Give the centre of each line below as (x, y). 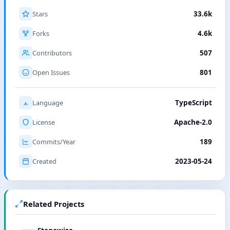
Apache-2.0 (193, 122)
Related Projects (54, 204)
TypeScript (194, 103)
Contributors (52, 53)
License (44, 122)
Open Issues (51, 73)
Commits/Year (54, 142)
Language (48, 103)
